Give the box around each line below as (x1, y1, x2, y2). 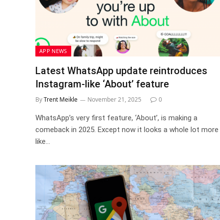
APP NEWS (39, 47, 67, 55)
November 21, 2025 (87, 95, 141, 104)
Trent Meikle (44, 95, 78, 104)
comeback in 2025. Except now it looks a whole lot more (35, 125, 219, 134)
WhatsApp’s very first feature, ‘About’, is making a (35, 113, 197, 122)
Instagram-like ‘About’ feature (35, 78, 169, 90)
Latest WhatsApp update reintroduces (35, 65, 207, 77)
